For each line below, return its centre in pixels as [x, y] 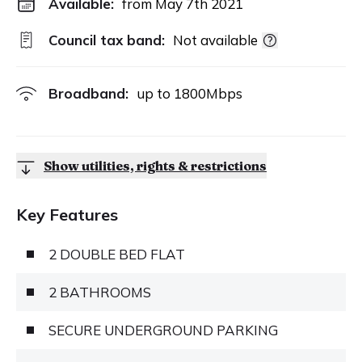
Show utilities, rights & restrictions [155, 166]
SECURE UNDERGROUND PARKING [163, 330]
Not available [215, 40]
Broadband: [88, 93]
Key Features [67, 215]
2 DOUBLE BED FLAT [117, 254]
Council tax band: [107, 40]
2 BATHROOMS [100, 292]
